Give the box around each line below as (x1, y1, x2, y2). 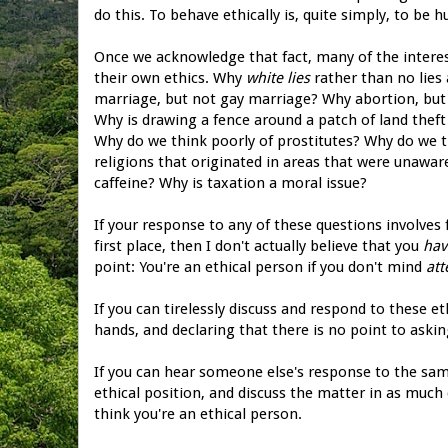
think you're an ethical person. (94, 404, 302, 423)
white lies (246, 68, 310, 87)
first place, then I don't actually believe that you (94, 236, 423, 255)
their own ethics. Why (94, 68, 246, 87)
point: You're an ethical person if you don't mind (94, 257, 426, 276)
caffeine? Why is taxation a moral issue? (94, 173, 371, 192)
